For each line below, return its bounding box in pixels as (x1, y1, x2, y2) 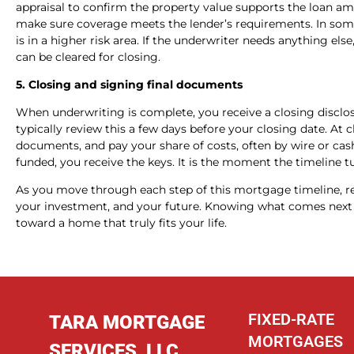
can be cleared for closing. (16, 49, 160, 64)
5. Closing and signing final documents (16, 77, 246, 92)
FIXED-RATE (248, 310, 334, 330)
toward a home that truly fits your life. (16, 215, 227, 230)
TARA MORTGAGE (49, 311, 205, 334)
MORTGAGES (248, 332, 343, 352)
